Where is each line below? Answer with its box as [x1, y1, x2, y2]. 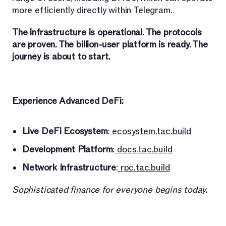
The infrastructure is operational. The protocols [12, 26, 202, 38]
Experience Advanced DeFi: [12, 95, 124, 107]
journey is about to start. [12, 50, 110, 63]
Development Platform [22, 143, 113, 155]
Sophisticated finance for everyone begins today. [12, 184, 207, 196]
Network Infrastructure [22, 161, 117, 174]
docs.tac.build [115, 143, 173, 155]
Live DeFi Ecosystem [22, 125, 108, 137]
